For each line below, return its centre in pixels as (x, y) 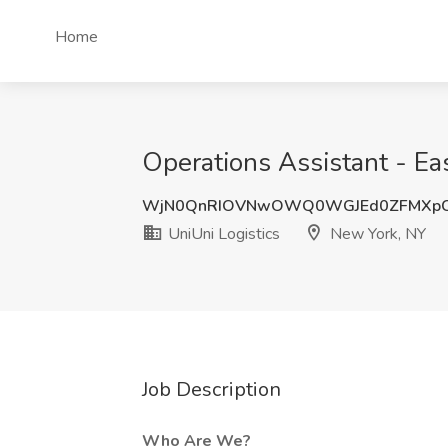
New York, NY (376, 234)
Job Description (211, 389)
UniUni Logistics (222, 234)
